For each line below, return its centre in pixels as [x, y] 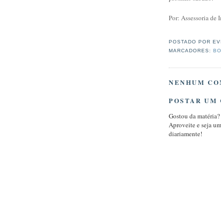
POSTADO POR [191, 42]
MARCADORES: [191, 51]
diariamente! [185, 134]
